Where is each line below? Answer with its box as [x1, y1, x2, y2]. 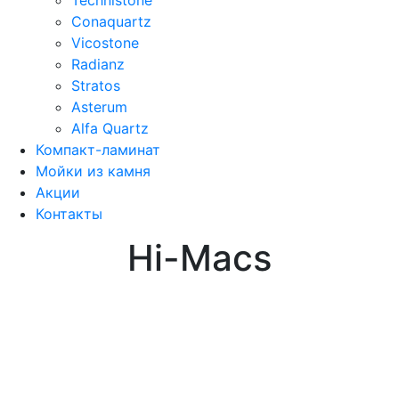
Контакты [36, 204, 102, 223]
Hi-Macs [127, 235, 272, 280]
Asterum [71, 97, 127, 116]
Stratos [71, 76, 120, 94]
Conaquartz [71, 12, 151, 30]
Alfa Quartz [71, 118, 149, 137]
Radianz [71, 54, 125, 73]
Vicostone [71, 33, 139, 52]
